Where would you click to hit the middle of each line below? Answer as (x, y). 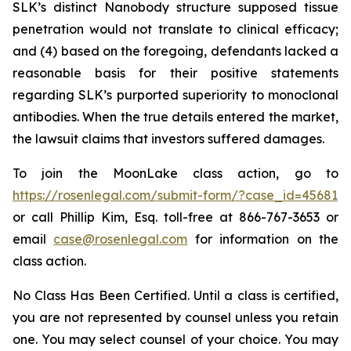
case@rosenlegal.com (121, 239)
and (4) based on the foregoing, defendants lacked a (175, 51)
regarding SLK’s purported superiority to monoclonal (175, 95)
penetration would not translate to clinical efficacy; (175, 29)
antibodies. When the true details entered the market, (175, 117)
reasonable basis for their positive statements (175, 73)
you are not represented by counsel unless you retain (175, 317)
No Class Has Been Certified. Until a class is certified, (175, 295)
